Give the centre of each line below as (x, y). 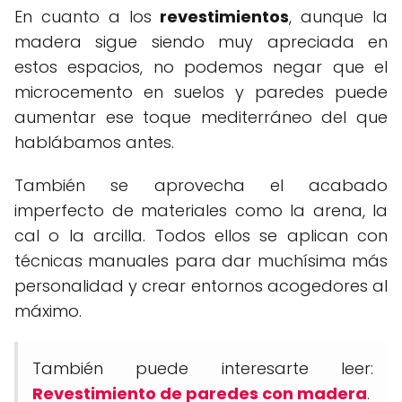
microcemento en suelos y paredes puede (201, 92)
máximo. (48, 311)
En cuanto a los (87, 17)
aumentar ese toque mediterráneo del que (201, 118)
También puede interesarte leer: (203, 369)
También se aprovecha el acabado (201, 186)
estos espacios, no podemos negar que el (201, 67)
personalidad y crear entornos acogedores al (201, 286)
